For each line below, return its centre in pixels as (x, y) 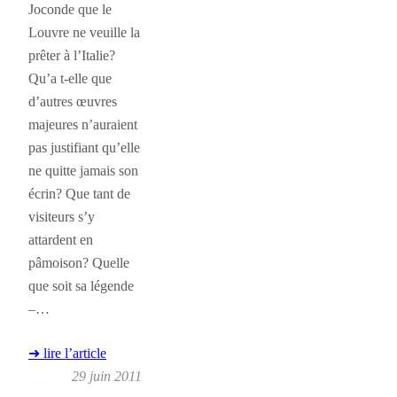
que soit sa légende (81, 285)
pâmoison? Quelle (79, 262)
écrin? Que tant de (79, 193)
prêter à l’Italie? (72, 55)
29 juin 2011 (107, 376)
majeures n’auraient (83, 124)
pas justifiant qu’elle (84, 147)
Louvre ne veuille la (84, 32)
